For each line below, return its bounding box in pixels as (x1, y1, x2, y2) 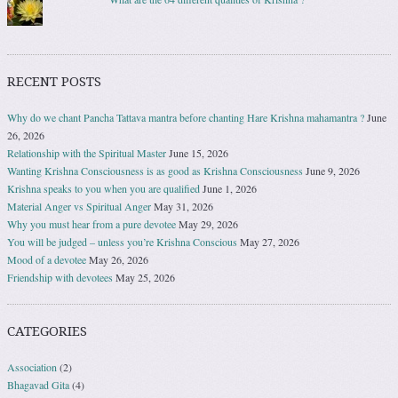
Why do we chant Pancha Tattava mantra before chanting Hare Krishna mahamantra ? (7, 109, 364, 124)
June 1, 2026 (203, 180, 257, 195)
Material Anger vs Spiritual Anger (7, 198, 151, 213)
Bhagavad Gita (7, 377, 69, 392)
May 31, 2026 (154, 198, 213, 213)
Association (7, 359, 57, 374)
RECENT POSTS (7, 73, 101, 90)
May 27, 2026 (240, 234, 299, 249)
